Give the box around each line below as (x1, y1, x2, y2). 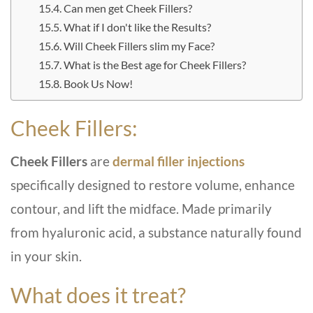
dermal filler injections (112, 153, 245, 169)
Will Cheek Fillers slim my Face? (63, 39, 214, 52)
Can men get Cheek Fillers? (63, 1, 192, 15)
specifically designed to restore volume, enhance (10, 177, 295, 193)
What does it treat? (10, 282, 186, 307)
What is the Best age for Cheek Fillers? (63, 58, 246, 71)
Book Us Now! (63, 77, 133, 90)
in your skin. (10, 248, 82, 264)
